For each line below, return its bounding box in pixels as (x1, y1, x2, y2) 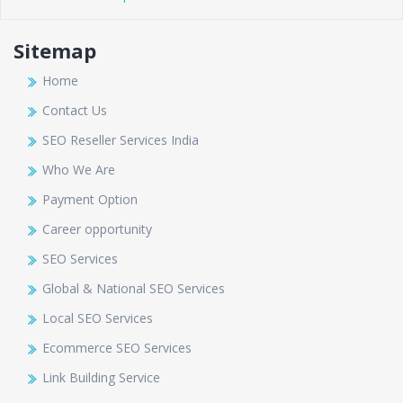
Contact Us (42, 102, 107, 120)
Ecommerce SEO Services (42, 339, 192, 357)
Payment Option (42, 191, 138, 209)
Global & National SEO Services (42, 280, 225, 298)
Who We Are (42, 161, 115, 179)
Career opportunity (42, 220, 152, 238)
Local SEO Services (42, 309, 153, 327)
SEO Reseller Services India (42, 131, 199, 149)
